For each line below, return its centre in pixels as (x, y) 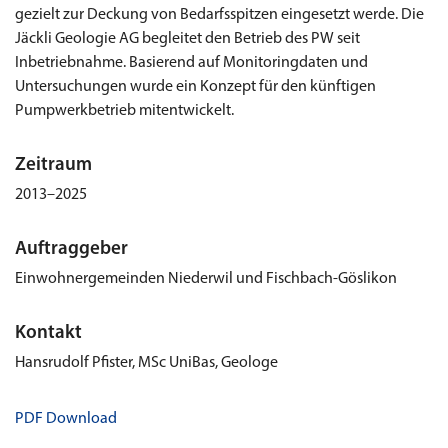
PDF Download (66, 419)
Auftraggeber (71, 249)
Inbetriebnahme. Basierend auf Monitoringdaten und (191, 63)
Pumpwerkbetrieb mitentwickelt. (124, 111)
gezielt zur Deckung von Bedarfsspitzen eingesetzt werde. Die (219, 15)
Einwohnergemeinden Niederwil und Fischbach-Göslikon (206, 279)
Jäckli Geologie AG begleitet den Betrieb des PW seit (187, 39)
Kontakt (48, 333)
